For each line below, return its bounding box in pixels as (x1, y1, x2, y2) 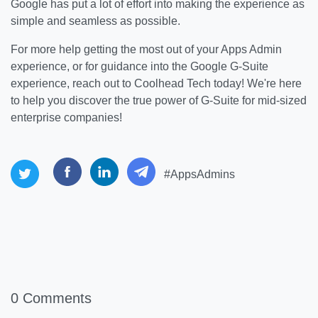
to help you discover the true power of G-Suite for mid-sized (11, 94, 307, 106)
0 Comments (11, 290, 92, 306)
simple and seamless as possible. (11, 15, 180, 27)
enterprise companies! (11, 111, 122, 124)
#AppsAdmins (164, 168, 235, 180)
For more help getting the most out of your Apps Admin (11, 43, 282, 55)
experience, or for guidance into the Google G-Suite (11, 60, 268, 72)
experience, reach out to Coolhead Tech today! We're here (11, 77, 302, 89)
